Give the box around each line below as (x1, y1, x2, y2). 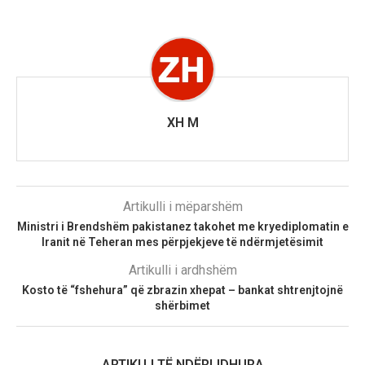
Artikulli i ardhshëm (128, 262, 237, 278)
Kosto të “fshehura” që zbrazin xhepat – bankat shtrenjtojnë (22, 283, 343, 297)
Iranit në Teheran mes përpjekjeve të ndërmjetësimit (42, 235, 323, 248)
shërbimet (155, 298, 210, 312)
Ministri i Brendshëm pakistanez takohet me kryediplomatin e (16, 219, 349, 233)
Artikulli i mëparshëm (122, 198, 243, 214)
